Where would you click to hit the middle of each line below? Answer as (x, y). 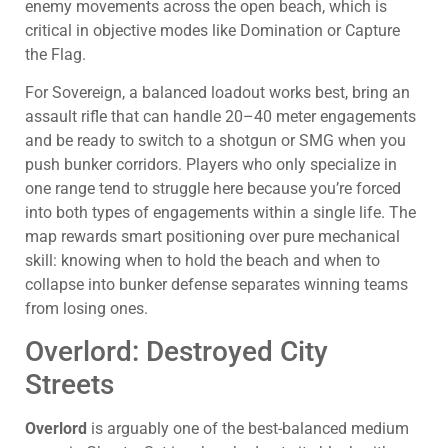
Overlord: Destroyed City (176, 352)
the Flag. (55, 54)
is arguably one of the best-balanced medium (248, 429)
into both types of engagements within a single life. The (220, 213)
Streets (69, 385)
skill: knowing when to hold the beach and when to (202, 261)
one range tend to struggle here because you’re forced (213, 189)
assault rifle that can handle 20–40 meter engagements (220, 117)
